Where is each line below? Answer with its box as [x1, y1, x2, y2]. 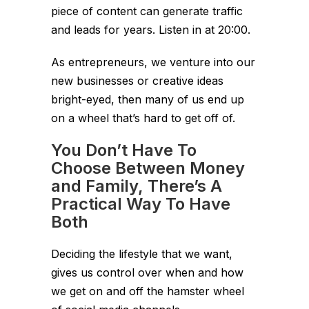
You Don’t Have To [51, 140, 197, 160]
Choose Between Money [51, 158, 245, 178]
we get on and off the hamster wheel [51, 284, 244, 298]
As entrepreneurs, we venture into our [51, 55, 255, 69]
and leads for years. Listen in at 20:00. [51, 23, 250, 37]
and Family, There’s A [51, 176, 222, 196]
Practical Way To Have [51, 194, 230, 214]
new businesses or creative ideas [51, 74, 223, 88]
